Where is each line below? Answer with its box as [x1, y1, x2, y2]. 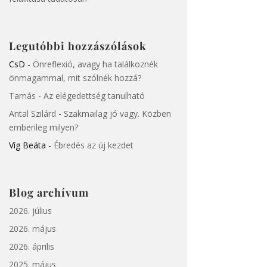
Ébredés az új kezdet [53, 139, 133, 151]
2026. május [8, 222, 56, 234]
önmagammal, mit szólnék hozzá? [8, 72, 141, 84]
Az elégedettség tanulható [43, 90, 145, 102]
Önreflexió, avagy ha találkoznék [32, 58, 158, 70]
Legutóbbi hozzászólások [8, 39, 147, 54]
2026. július [8, 204, 52, 216]
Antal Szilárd [8, 108, 56, 120]
